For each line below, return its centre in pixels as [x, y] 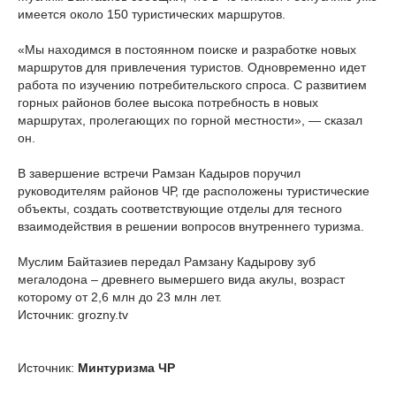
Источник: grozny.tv [73, 315]
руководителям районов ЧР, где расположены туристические [194, 191]
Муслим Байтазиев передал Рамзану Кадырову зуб [167, 262]
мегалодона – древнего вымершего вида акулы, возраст [181, 279]
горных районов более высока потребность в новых [168, 103]
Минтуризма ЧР [126, 368]
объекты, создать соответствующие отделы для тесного [180, 209]
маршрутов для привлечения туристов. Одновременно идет [192, 67]
